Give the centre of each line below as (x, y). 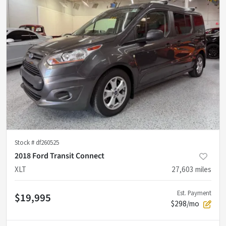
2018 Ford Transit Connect (60, 156)
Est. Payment (194, 193)
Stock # (25, 143)
